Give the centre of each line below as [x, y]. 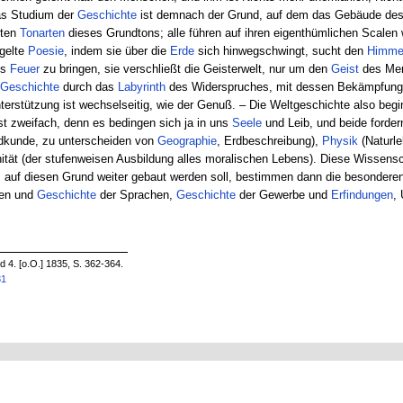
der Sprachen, [136, 194]
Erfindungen [362, 194]
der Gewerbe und [283, 194]
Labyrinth [141, 86]
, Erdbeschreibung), [269, 140]
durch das [88, 86]
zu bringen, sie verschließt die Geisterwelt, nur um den [185, 68]
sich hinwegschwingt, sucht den [280, 50]
